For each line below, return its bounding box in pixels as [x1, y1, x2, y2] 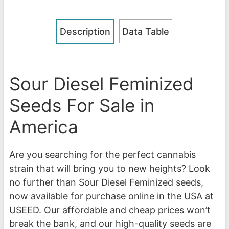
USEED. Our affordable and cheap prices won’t [9, 204, 211, 216]
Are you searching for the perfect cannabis [9, 149, 196, 161]
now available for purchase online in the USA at [9, 191, 214, 202]
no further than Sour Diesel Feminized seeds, [9, 177, 203, 188]
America [9, 116, 78, 138]
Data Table [122, 26, 169, 37]
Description [60, 26, 110, 37]
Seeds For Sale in [9, 95, 154, 117]
